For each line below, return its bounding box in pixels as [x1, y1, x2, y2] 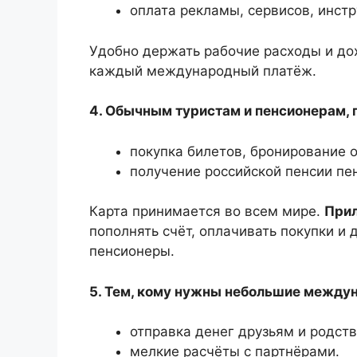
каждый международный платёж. [89, 62, 316, 79]
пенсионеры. [89, 243, 175, 260]
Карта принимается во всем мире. [89, 203, 324, 220]
